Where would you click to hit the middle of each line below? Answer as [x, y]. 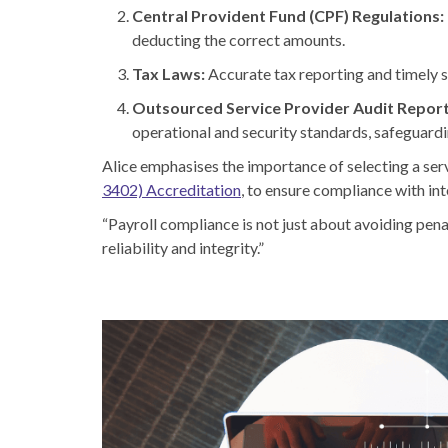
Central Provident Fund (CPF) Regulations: [288, 15]
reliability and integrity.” [183, 247]
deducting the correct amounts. [238, 39]
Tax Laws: [168, 73]
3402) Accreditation [171, 189]
